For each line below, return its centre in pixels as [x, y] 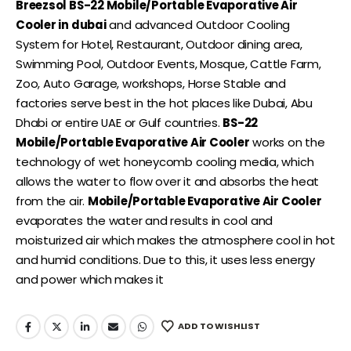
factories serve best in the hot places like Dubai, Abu [164, 103]
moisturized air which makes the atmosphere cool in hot [175, 241]
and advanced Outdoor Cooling [198, 25]
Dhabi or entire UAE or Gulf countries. [119, 123]
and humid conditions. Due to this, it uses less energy [165, 260]
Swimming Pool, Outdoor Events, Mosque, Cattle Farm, [168, 64]
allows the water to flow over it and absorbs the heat [168, 182]
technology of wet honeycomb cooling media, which [165, 162]
